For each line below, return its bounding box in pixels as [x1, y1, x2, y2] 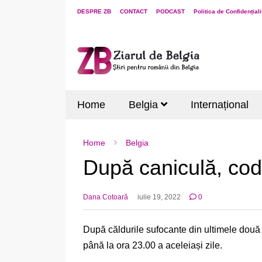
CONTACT [120, 8, 147, 15]
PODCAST [156, 8, 185, 15]
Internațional [191, 99, 249, 111]
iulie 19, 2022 [137, 192, 181, 201]
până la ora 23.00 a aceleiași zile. [83, 240, 222, 250]
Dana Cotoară [83, 192, 128, 201]
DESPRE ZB [77, 8, 111, 15]
